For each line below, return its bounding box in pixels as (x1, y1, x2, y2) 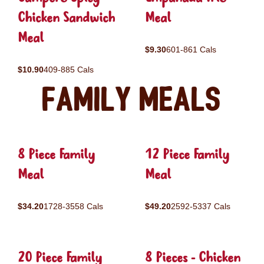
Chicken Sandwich (18, 9, 115, 28)
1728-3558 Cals (44, 202, 103, 211)
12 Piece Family (145, 146, 229, 165)
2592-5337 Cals (171, 202, 230, 211)
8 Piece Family (18, 146, 95, 165)
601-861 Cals (166, 45, 216, 54)
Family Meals (42, 85, 222, 116)
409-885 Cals (44, 65, 94, 74)
